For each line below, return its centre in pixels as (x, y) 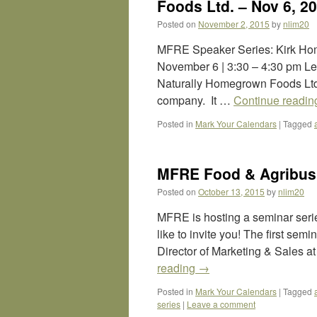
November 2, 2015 (234, 24)
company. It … (195, 100)
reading (178, 268)
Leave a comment (221, 304)
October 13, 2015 (231, 191)
